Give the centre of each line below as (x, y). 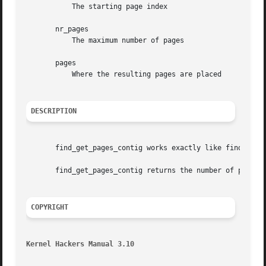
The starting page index (43, 7)
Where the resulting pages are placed (43, 75)
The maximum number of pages (43, 41)
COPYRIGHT (50, 208)
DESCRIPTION (54, 111)
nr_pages (58, 29)
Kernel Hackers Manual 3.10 (80, 244)
